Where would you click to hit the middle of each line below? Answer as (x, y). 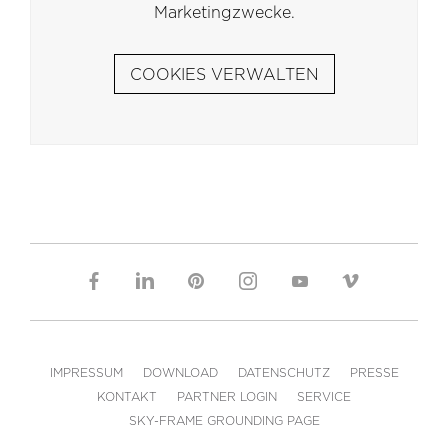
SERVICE (324, 397)
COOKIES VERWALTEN (224, 75)
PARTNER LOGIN (227, 397)
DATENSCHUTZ (283, 373)
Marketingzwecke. (224, 13)
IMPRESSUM (86, 373)
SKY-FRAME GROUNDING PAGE (224, 421)
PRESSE (374, 373)
